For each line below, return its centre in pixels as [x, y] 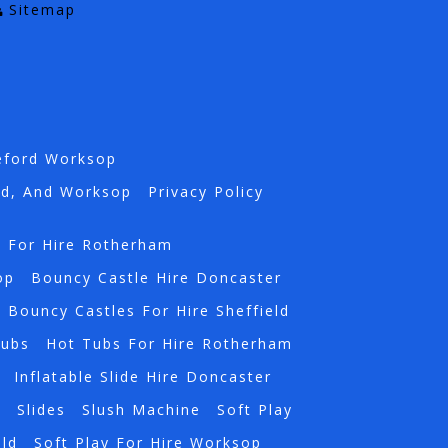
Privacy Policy [205, 192]
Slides [41, 410]
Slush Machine [141, 410]
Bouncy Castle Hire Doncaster [156, 278]
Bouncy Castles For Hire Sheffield [148, 311]
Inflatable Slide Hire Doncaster [142, 377]
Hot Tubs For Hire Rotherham [169, 344]
